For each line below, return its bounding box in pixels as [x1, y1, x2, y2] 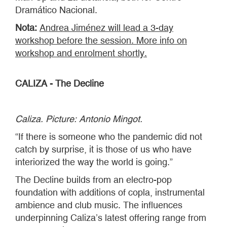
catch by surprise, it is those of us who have [15, 144, 192, 155]
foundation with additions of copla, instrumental [15, 187, 205, 198]
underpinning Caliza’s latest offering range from [15, 212, 206, 223]
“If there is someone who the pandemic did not [15, 131, 202, 142]
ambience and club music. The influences [15, 200, 182, 210]
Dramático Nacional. [15, 5, 97, 15]
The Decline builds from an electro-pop [15, 174, 172, 185]
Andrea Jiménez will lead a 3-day [40, 22, 173, 33]
